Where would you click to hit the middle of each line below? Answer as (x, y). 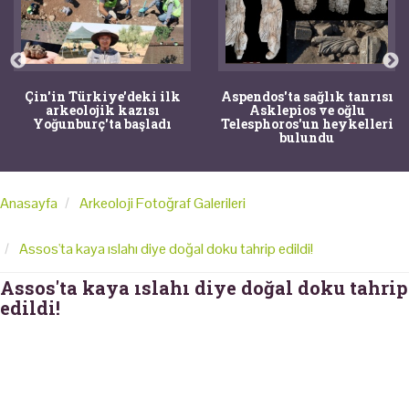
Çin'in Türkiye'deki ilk (102, 96)
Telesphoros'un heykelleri (307, 123)
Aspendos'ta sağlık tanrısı (307, 96)
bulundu (307, 137)
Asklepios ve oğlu (307, 110)
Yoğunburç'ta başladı (102, 123)
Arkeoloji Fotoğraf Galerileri (163, 203)
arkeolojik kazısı (102, 110)
